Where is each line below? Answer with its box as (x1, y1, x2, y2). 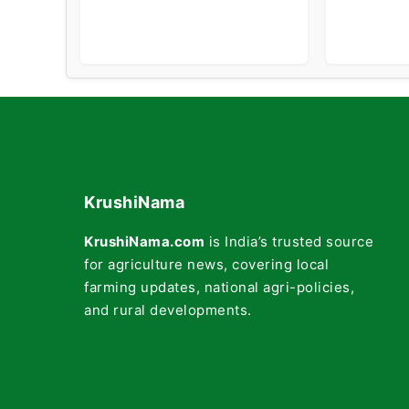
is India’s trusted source (204, 232, 373, 250)
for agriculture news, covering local (84, 255, 329, 273)
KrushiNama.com (84, 232, 204, 250)
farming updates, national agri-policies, (84, 278, 354, 296)
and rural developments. (84, 300, 252, 319)
